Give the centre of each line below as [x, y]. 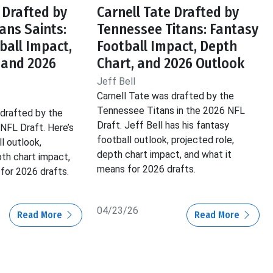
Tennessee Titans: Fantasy [178, 30]
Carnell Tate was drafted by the [166, 96]
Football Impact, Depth [167, 47]
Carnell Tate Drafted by [168, 12]
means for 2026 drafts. [147, 169]
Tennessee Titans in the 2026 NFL [171, 111]
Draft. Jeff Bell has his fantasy [163, 126]
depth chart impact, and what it [165, 155]
